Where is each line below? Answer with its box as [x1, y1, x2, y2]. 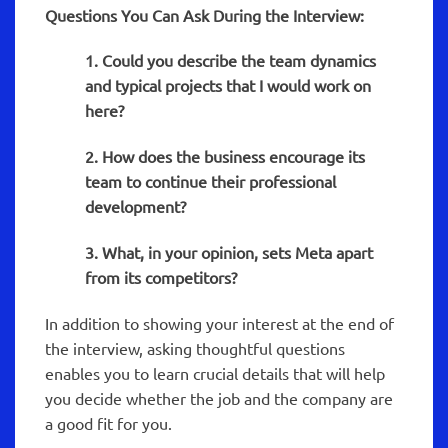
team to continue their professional [85, 171, 336, 192]
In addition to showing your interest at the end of [45, 312, 394, 333]
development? [85, 196, 186, 217]
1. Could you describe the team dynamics [85, 50, 376, 71]
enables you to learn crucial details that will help [45, 362, 385, 383]
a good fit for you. [45, 412, 172, 433]
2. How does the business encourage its [85, 146, 365, 167]
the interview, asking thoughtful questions [45, 337, 345, 358]
